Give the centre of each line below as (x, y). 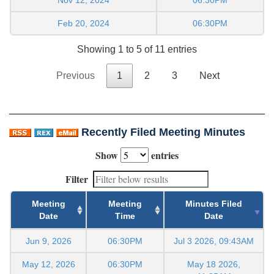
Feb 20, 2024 (83, 23)
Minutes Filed (214, 204)
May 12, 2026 (48, 265)
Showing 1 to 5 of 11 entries (137, 50)
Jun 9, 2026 (48, 241)
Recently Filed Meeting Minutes (163, 132)
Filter (77, 179)
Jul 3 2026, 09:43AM (214, 241)
